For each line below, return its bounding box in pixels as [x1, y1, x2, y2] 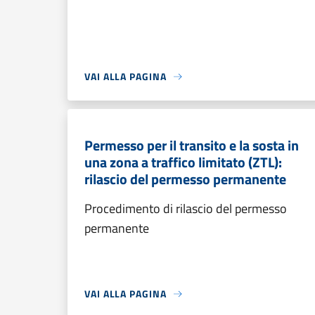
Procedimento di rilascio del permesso [84, 199, 287, 218]
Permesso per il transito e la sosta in [84, 134, 299, 156]
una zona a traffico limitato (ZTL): [84, 151, 282, 173]
